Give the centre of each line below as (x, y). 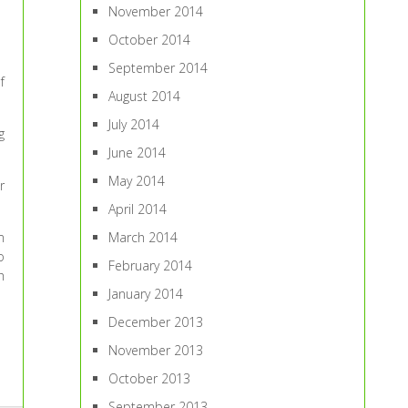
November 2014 (156, 11)
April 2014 (138, 209)
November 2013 (156, 350)
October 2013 (150, 378)
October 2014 (150, 40)
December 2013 (156, 322)
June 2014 (138, 153)
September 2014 (158, 68)
